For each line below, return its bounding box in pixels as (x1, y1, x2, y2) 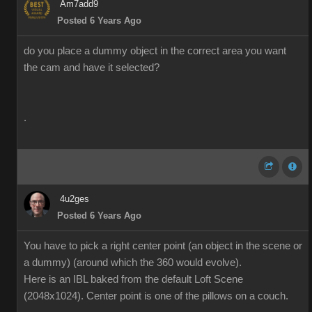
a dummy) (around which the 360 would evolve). (24, 257, 242, 268)
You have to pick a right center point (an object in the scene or (24, 240, 302, 251)
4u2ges (60, 194, 89, 204)
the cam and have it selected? (24, 62, 159, 73)
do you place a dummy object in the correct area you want (24, 45, 286, 56)
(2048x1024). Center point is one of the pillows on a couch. (24, 290, 288, 302)
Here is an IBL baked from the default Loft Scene (24, 274, 243, 285)
